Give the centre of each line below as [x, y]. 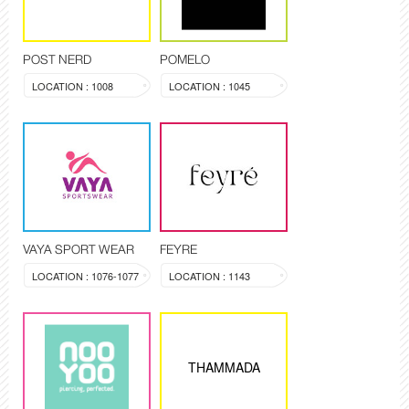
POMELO [185, 60]
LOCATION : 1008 [73, 86]
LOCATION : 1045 [210, 86]
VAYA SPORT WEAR [79, 250]
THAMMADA [224, 367]
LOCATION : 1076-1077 [85, 276]
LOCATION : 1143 [210, 276]
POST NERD [57, 60]
